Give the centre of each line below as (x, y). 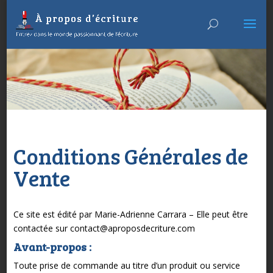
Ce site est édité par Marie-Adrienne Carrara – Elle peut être (130, 214)
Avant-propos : (52, 246)
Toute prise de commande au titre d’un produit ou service (126, 265)
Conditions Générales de (130, 155)
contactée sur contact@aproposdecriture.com (104, 228)
